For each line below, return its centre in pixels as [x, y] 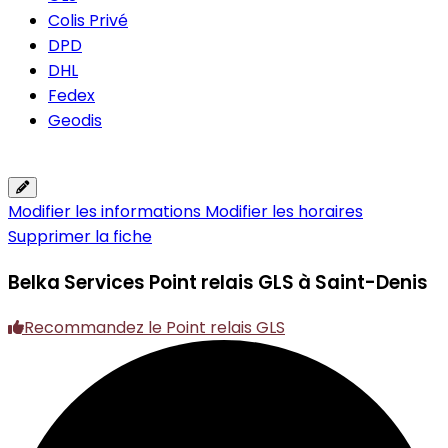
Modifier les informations [106, 211]
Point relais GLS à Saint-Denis [288, 282]
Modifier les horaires [284, 211]
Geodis [75, 120]
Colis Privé [88, 20]
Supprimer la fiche [80, 236]
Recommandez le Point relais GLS [154, 328]
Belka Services [78, 282]
